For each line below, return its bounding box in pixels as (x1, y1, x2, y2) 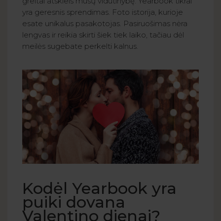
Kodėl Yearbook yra (22, 178, 177, 198)
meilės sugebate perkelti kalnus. (22, 41, 138, 51)
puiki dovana (22, 192, 125, 212)
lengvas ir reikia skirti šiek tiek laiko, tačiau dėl (22, 30, 184, 40)
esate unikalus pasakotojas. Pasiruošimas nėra (22, 19, 187, 29)
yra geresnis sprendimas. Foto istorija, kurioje (22, 7, 183, 17)
